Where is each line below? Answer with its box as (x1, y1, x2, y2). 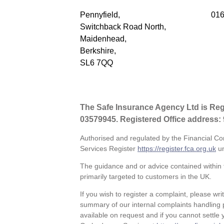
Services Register (80, 144, 137, 153)
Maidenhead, (80, 34, 126, 43)
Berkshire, (80, 46, 116, 55)
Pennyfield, (80, 10, 120, 19)
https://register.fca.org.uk (137, 144, 216, 153)
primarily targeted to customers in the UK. (80, 172, 211, 181)
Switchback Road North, (80, 22, 166, 31)
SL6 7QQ (80, 58, 113, 67)
